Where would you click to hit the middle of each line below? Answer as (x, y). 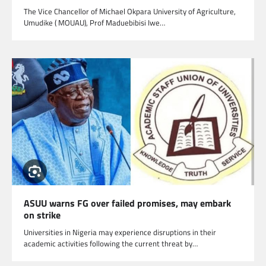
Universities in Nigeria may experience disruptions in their (120, 232)
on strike (42, 215)
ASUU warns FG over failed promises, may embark (127, 203)
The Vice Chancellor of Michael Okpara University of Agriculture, (130, 11)
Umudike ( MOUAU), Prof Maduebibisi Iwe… (94, 22)
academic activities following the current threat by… (111, 244)
